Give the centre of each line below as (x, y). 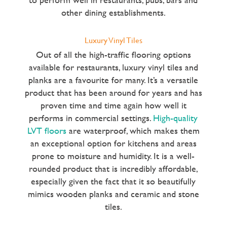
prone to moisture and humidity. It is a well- (113, 156)
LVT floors (47, 130)
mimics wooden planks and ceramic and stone (113, 194)
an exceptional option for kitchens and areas (113, 143)
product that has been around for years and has (113, 92)
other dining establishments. (113, 13)
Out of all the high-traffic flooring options (113, 54)
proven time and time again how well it (113, 105)
